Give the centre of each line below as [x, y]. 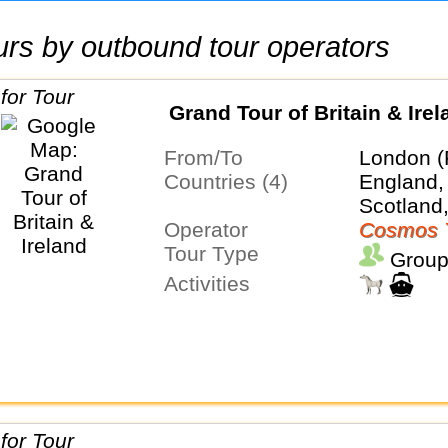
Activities [213, 284]
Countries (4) [233, 182]
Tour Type [216, 254]
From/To [209, 158]
